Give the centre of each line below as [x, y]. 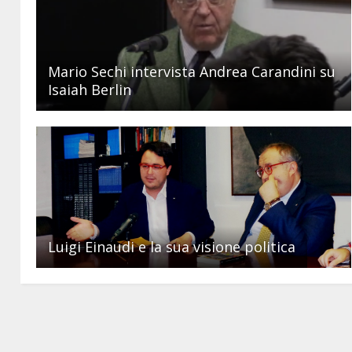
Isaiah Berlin [90, 90]
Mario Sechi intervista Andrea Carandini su [192, 72]
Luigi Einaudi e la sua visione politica [172, 247]
